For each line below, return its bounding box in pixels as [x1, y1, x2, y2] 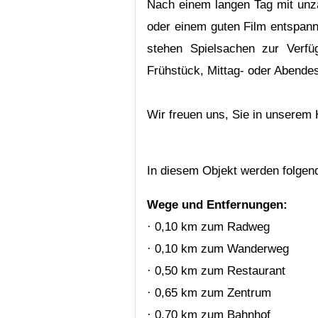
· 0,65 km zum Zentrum [147, 286, 272, 300]
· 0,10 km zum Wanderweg [147, 242, 290, 256]
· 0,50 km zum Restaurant [147, 264, 286, 278]
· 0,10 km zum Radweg [147, 220, 270, 234]
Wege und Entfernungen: [147, 198, 288, 212]
